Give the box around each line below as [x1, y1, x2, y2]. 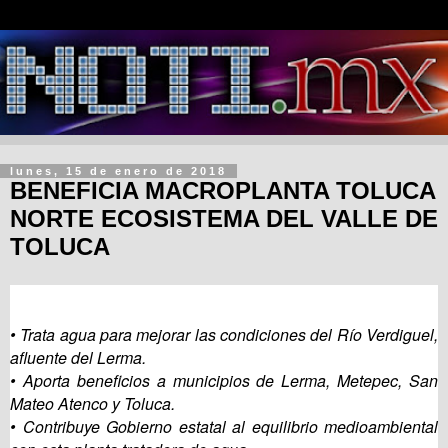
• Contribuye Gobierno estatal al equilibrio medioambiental [10, 415, 438, 439]
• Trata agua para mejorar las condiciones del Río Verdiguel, [10, 323, 438, 347]
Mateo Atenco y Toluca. [10, 392, 175, 416]
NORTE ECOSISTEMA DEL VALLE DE [10, 205, 438, 233]
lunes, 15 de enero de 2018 [10, 165, 227, 178]
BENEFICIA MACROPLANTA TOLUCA [10, 177, 435, 205]
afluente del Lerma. [10, 346, 146, 370]
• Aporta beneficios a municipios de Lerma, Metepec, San [10, 369, 438, 393]
